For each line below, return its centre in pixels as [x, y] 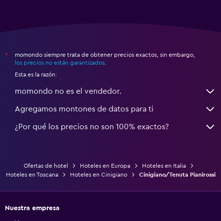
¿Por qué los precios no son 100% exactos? [92, 127]
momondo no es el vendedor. [68, 91]
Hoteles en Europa [105, 166]
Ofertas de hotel [46, 166]
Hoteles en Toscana [32, 174]
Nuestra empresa [32, 208]
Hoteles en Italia [164, 166]
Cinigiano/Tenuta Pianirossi [177, 174]
